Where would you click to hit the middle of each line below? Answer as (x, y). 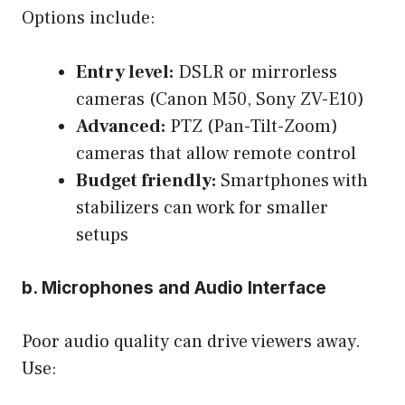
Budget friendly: (146, 180)
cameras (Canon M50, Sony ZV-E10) (220, 99)
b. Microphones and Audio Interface (174, 287)
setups (102, 235)
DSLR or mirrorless (255, 72)
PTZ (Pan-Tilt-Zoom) (252, 126)
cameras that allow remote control (216, 153)
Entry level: (125, 72)
